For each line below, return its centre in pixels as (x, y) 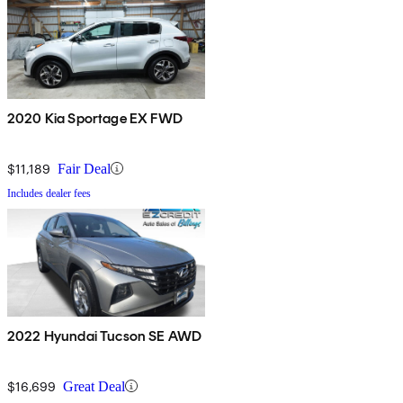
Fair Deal (84, 168)
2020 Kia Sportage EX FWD (95, 118)
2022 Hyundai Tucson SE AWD (105, 336)
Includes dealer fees (49, 193)
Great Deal (94, 386)
